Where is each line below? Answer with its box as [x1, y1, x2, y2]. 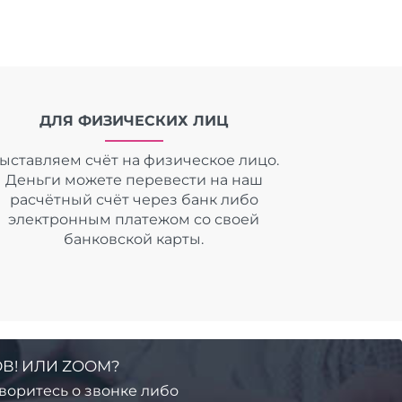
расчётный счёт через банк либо [9, 190, 258, 208]
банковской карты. [64, 230, 205, 248]
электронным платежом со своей [8, 210, 260, 228]
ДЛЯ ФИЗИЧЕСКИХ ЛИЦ [39, 111, 229, 129]
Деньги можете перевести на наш [4, 170, 263, 188]
